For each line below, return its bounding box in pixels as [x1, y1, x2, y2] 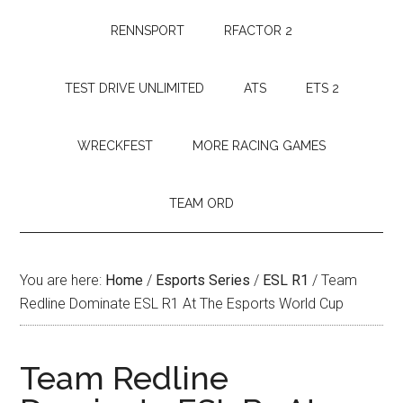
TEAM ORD [169, 196, 234, 210]
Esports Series [156, 272, 251, 289]
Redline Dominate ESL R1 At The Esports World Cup [20, 295, 345, 312]
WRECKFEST [77, 139, 153, 153]
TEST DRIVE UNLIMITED [64, 81, 204, 95]
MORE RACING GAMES [193, 139, 326, 153]
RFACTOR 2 [224, 23, 292, 38]
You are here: [20, 272, 106, 289]
